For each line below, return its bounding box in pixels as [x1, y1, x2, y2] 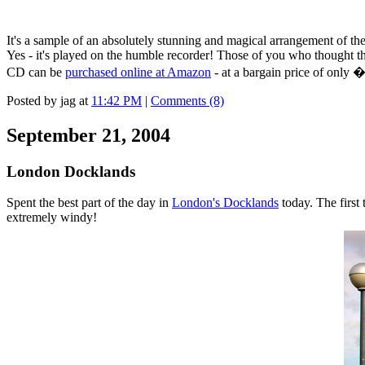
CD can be [7, 64, 65, 79]
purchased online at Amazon [65, 64, 211, 79]
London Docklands [7, 162, 135, 180]
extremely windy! [7, 210, 97, 225]
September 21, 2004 [7, 124, 170, 146]
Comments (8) [151, 93, 224, 108]
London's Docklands [172, 196, 279, 210]
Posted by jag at [7, 93, 91, 108]
